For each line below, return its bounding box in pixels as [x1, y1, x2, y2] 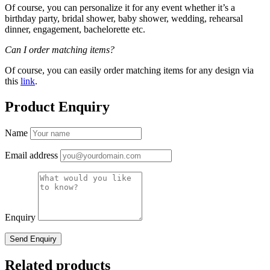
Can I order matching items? [5, 44, 115, 55]
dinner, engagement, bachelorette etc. [5, 24, 145, 34]
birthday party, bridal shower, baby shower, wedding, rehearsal [5, 13, 243, 24]
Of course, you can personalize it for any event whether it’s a [5, 2, 235, 13]
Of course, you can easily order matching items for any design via [5, 64, 254, 75]
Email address [5, 149, 58, 160]
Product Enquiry [5, 98, 110, 115]
